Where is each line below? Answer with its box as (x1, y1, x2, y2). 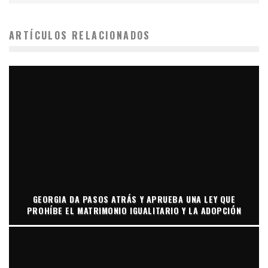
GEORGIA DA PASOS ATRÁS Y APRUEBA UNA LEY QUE (32, 192, 236, 205)
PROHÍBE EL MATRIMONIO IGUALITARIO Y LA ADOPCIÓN (26, 203, 242, 217)
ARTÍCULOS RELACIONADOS (9, 28, 151, 42)
